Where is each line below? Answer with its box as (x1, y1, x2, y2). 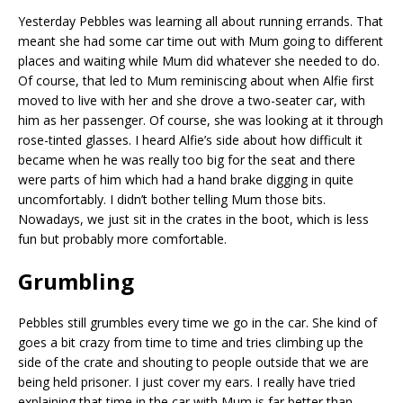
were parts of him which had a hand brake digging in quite (18, 170, 354, 188)
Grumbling (18, 265, 134, 296)
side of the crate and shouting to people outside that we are (18, 353, 369, 371)
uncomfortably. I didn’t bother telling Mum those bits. (18, 190, 326, 208)
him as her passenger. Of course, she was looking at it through (18, 111, 383, 129)
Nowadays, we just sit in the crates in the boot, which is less (18, 210, 369, 228)
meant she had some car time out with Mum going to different (18, 31, 383, 49)
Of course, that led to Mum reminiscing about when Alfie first (18, 71, 374, 89)
